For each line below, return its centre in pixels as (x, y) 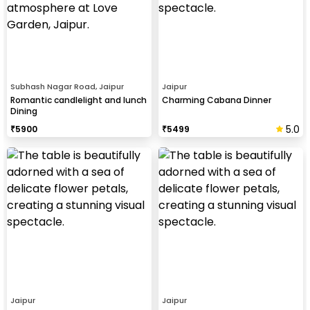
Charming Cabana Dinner (217, 100)
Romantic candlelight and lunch (79, 100)
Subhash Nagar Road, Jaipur (67, 86)
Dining (24, 111)
